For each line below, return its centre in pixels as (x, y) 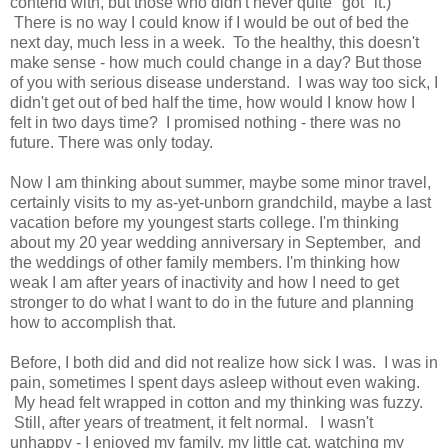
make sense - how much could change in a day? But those (216, 62)
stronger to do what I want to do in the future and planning (212, 302)
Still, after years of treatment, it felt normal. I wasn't (191, 422)
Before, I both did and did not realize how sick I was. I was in (224, 362)
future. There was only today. (111, 142)
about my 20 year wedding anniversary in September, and (215, 242)
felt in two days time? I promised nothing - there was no (205, 122)
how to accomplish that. (93, 322)
